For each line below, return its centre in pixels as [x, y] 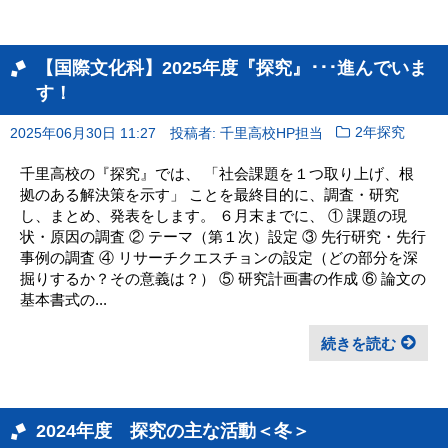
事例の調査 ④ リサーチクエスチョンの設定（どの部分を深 [219, 257]
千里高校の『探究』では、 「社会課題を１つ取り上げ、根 [217, 173]
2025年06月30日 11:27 [83, 133]
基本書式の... [63, 299]
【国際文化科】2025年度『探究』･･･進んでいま [231, 67]
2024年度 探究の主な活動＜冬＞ [173, 430]
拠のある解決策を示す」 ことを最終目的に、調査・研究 [209, 194]
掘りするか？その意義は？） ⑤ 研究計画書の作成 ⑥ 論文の [223, 278]
